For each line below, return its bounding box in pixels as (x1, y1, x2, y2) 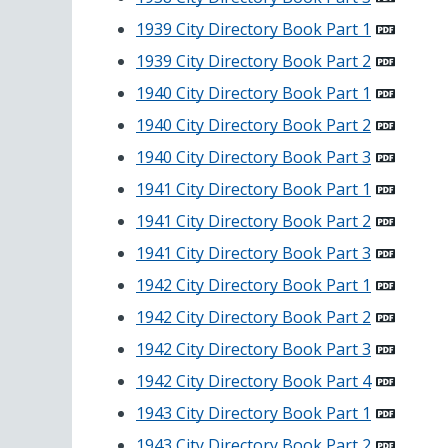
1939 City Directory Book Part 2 (136, 50, 371, 73)
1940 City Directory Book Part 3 (136, 146, 371, 169)
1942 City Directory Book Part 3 (136, 338, 371, 361)
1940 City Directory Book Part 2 (136, 114, 371, 137)
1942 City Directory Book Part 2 (136, 306, 371, 329)
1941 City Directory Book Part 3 (136, 242, 371, 265)
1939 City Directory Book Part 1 (136, 18, 371, 41)
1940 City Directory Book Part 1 (136, 82, 371, 105)
